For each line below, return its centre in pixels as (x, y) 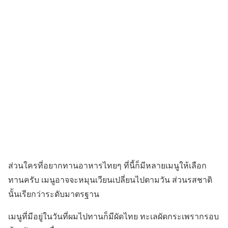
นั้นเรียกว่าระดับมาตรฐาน (54, 193)
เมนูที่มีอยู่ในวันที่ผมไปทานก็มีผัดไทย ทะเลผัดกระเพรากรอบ (113, 216)
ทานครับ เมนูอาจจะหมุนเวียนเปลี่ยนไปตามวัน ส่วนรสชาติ (110, 179)
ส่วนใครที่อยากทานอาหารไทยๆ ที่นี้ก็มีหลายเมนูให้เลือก (107, 165)
